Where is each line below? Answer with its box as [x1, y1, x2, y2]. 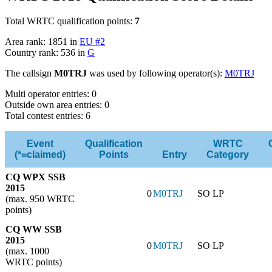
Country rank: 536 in [5, 47, 87, 58]
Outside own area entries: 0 [5, 100, 109, 110]
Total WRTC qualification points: [5, 16, 135, 27]
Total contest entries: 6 [5, 110, 90, 121]
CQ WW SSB [5, 224, 62, 235]
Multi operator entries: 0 [5, 89, 97, 100]
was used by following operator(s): [87, 68, 225, 79]
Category [206, 149, 249, 160]
